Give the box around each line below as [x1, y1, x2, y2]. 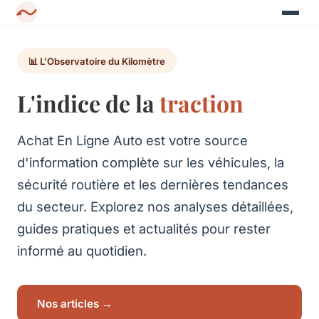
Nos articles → [37, 296, 113, 310]
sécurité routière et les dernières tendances [17, 176, 288, 192]
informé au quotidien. [17, 242, 147, 258]
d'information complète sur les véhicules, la [17, 154, 284, 170]
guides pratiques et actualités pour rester [17, 220, 271, 236]
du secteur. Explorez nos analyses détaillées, [17, 198, 293, 214]
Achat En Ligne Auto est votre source [17, 132, 248, 148]
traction [159, 87, 244, 118]
